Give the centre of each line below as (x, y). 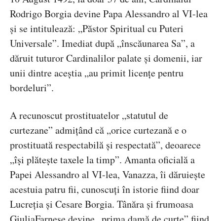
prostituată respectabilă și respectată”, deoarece (105, 145)
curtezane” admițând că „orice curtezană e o (98, 130)
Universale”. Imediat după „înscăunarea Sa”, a (102, 43)
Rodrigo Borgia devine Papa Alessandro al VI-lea (109, 14)
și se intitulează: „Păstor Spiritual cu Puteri (97, 29)
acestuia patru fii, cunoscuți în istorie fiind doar (105, 189)
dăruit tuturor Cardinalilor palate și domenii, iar (106, 58)
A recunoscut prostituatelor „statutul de (89, 115)
